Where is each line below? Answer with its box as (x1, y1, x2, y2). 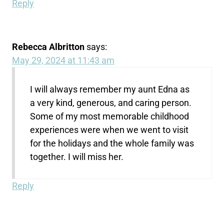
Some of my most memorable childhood (30, 111, 189, 122)
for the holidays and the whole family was (30, 138, 194, 149)
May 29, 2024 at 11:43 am (12, 55, 115, 66)
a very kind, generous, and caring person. (30, 97, 192, 108)
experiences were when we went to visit (30, 124, 189, 135)
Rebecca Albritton (12, 41, 85, 52)
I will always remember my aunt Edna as (30, 84, 190, 95)
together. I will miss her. (30, 151, 124, 162)
